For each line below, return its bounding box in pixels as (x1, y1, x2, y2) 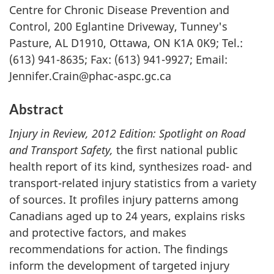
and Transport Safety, (9, 142, 113, 157)
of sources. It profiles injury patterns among (9, 191, 239, 207)
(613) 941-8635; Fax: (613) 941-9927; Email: (9, 52, 228, 67)
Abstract (9, 101, 64, 117)
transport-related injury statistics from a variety (9, 175, 256, 190)
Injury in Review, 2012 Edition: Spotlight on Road (9, 125, 245, 141)
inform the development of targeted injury (9, 257, 229, 273)
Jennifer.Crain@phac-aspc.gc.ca (9, 68, 171, 83)
